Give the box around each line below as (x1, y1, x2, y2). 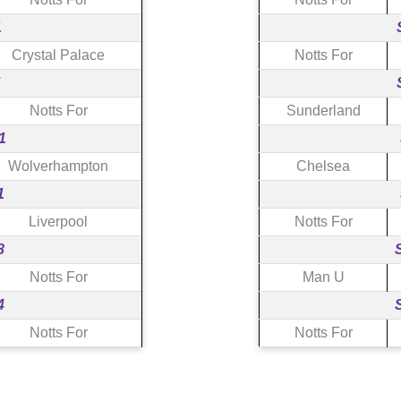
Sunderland (286, 102, 361, 118)
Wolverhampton (8, 158, 108, 174)
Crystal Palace (12, 47, 105, 63)
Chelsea (296, 158, 350, 174)
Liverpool (29, 213, 88, 229)
